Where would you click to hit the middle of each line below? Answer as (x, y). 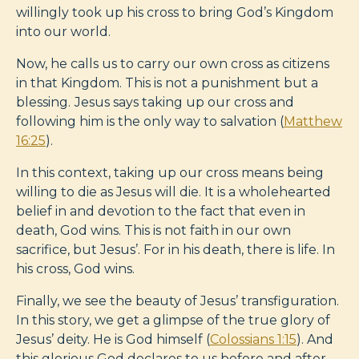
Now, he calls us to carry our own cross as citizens (173, 63)
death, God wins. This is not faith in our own (153, 230)
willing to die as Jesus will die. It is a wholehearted (173, 192)
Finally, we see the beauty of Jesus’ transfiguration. (177, 301)
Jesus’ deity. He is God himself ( (113, 339)
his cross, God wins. (75, 268)
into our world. (63, 31)
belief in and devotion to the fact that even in (161, 211)
